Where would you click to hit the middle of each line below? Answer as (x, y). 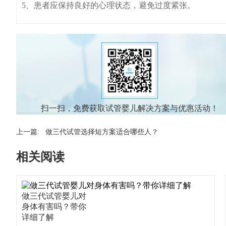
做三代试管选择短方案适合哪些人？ (102, 132)
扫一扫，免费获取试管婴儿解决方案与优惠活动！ (130, 108)
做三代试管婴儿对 (54, 196)
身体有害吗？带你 (54, 207)
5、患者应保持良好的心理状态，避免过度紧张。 (108, 5)
